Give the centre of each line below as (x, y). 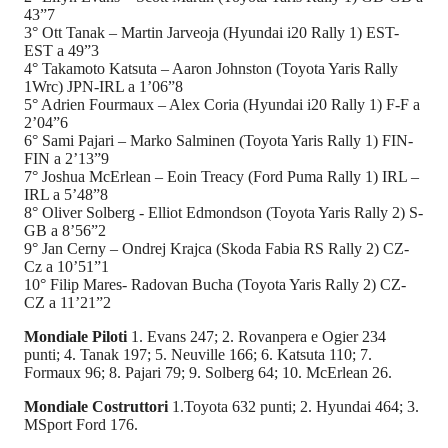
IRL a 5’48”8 (66, 195)
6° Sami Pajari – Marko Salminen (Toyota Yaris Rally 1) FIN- (218, 141)
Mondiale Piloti (77, 337)
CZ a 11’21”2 (67, 303)
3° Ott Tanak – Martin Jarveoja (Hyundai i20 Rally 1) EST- (211, 33)
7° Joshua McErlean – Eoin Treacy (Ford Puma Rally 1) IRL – (221, 177)
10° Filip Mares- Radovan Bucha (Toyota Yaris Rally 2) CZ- (215, 285)
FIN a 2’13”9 (66, 159)
